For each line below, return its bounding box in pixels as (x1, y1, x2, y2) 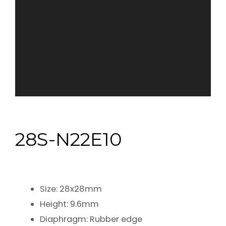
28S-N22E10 (15, 128, 122, 150)
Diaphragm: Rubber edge (40, 213, 143, 225)
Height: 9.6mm (40, 198, 99, 210)
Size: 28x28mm (40, 183, 102, 195)
